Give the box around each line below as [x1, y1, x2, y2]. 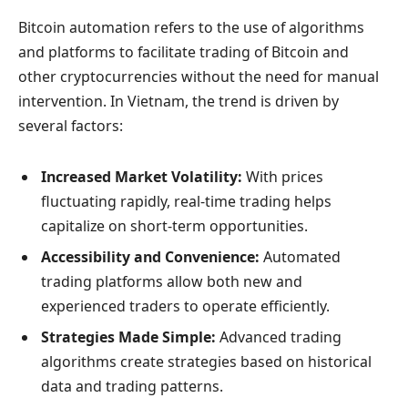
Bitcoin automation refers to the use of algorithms [18, 17, 364, 38]
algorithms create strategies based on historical [41, 351, 372, 372]
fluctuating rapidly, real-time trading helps [41, 190, 331, 211]
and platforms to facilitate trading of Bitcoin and [18, 42, 349, 63]
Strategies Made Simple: [41, 326, 216, 347]
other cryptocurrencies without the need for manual [18, 66, 379, 87]
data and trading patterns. [41, 375, 223, 396]
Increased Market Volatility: [41, 166, 242, 187]
